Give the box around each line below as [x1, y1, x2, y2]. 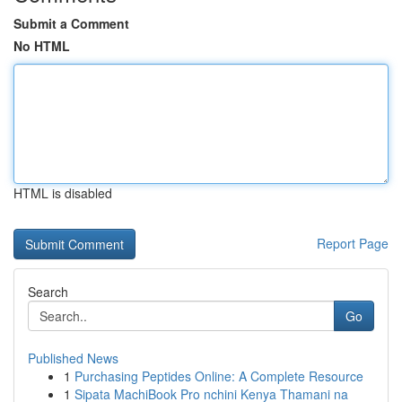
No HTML [13, 37, 70, 55]
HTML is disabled [13, 184, 112, 202]
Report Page [317, 234, 389, 252]
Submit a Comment [13, 14, 129, 32]
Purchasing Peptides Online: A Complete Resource [74, 367, 363, 385]
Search [28, 283, 68, 301]
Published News [28, 349, 118, 367]
